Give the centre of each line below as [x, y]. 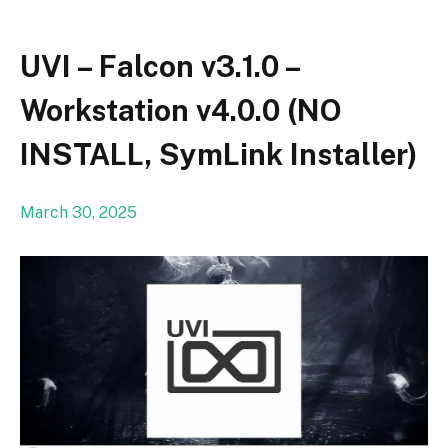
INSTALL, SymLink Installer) [219, 154]
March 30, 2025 [78, 212]
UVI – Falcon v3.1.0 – [160, 66]
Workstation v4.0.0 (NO [181, 110]
